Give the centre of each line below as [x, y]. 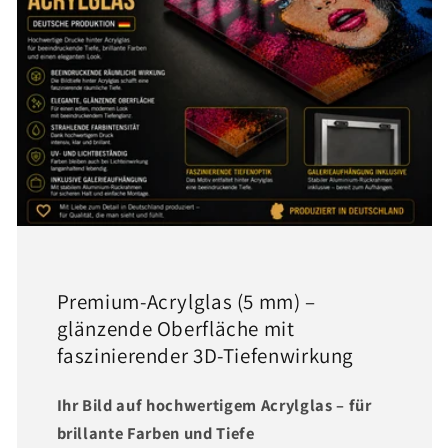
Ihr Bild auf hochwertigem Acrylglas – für [214, 404]
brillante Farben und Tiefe [155, 432]
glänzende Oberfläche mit [175, 328]
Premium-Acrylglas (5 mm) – [186, 301]
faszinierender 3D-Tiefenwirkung [205, 355]
